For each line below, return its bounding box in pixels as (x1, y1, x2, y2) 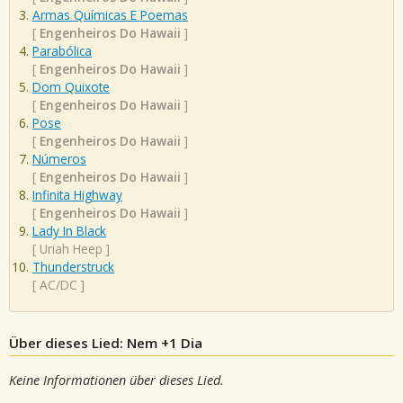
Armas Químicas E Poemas (32, 6, 188, 24)
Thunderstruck (32, 258, 114, 276)
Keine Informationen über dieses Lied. (9, 371, 224, 389)
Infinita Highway (32, 186, 122, 204)
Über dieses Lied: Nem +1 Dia (9, 333, 202, 352)
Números (32, 150, 86, 168)
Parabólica (32, 42, 92, 60)
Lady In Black (32, 222, 106, 240)
